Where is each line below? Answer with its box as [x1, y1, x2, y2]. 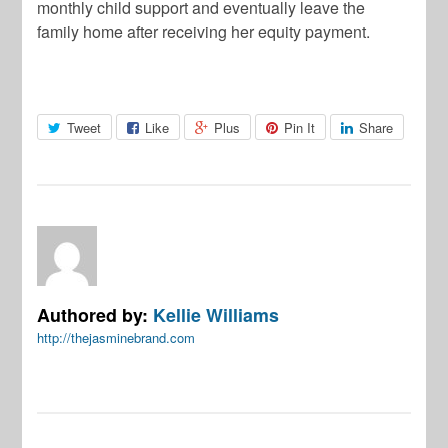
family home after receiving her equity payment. [37, 19, 371, 43]
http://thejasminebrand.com [37, 327, 196, 347]
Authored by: [37, 301, 154, 327]
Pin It [284, 117, 316, 137]
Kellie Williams [153, 301, 280, 327]
